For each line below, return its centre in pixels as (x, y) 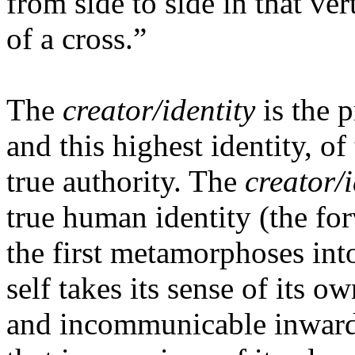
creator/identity (159, 110)
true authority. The (126, 181)
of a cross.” (76, 38)
